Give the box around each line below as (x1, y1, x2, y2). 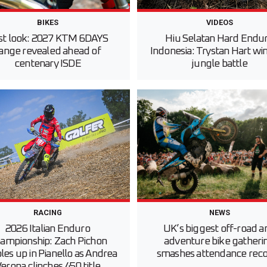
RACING (33, 208, 62, 218)
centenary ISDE (14, 58, 81, 70)
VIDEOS (206, 18, 233, 27)
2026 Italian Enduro (5, 223, 90, 235)
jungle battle (191, 58, 247, 70)
